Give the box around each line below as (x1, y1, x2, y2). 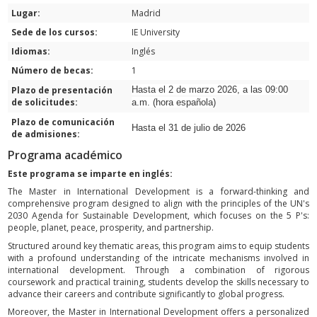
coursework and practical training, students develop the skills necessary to (8, 275, 309, 288)
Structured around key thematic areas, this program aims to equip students (8, 239, 309, 252)
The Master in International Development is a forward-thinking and (8, 185, 309, 198)
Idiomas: (11, 45, 50, 57)
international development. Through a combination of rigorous (8, 263, 309, 276)
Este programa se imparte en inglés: (8, 167, 173, 180)
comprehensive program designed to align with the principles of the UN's (8, 197, 309, 210)
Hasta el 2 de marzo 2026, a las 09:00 (132, 83, 288, 95)
